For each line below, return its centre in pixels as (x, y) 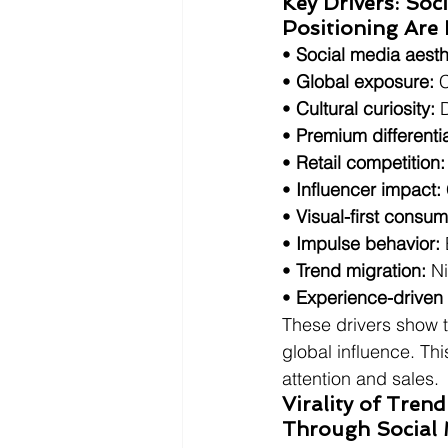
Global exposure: (365, 81)
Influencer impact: (368, 189)
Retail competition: (370, 162)
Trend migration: (361, 270)
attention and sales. (360, 378)
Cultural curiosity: (365, 108)
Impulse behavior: (368, 243)
